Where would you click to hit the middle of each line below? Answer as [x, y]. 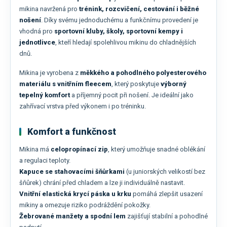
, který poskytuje [136, 84]
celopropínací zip [79, 149]
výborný [174, 84]
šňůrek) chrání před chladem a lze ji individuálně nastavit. [102, 183]
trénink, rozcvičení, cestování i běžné [139, 9]
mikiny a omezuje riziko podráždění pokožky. [85, 205]
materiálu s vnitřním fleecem [65, 84]
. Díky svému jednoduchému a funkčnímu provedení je [120, 20]
